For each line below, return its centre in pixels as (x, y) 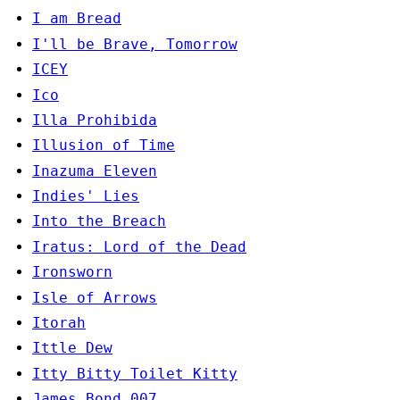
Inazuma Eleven (95, 171)
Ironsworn (72, 272)
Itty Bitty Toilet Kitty (135, 373)
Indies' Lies (86, 196)
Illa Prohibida (95, 120)
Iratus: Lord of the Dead (139, 246)
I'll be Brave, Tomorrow (135, 44)
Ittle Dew (72, 348)
